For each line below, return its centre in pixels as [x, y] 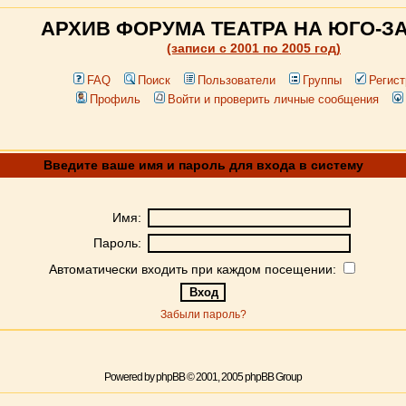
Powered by [130, 377]
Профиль [115, 99]
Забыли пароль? [203, 314]
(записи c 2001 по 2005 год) [254, 48]
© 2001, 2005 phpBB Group [243, 377]
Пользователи [237, 80]
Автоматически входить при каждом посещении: [194, 269]
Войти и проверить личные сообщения [273, 99]
